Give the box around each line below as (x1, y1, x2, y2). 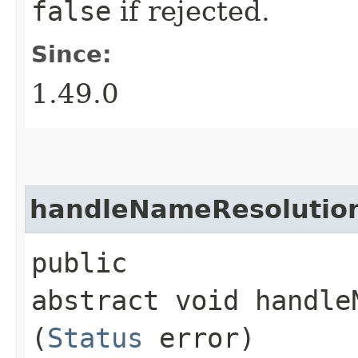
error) (143, 321, 255, 354)
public (31, 246, 127, 279)
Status (47, 321, 143, 354)
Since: (31, 40, 112, 68)
